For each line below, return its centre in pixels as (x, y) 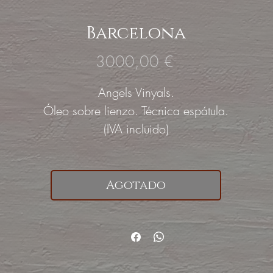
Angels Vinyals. (136, 92)
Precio (192, 61)
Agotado (136, 185)
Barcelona (136, 33)
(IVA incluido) (136, 129)
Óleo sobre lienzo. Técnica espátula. (136, 111)
